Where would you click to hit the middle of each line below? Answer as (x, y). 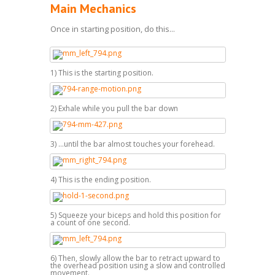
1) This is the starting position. (102, 72)
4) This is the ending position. (100, 179)
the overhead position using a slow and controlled (137, 265)
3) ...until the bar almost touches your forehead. (132, 144)
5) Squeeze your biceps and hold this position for (135, 215)
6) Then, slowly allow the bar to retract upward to (135, 258)
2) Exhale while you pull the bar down (114, 108)
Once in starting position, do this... (112, 29)
